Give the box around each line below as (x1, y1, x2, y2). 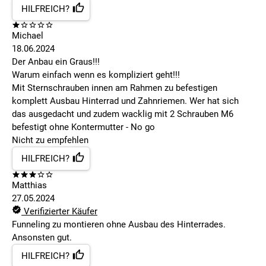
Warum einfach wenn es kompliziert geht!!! (12, 69, 180, 81)
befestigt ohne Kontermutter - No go (12, 122, 155, 133)
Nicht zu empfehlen (12, 135, 88, 146)
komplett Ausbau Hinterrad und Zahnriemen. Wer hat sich (12, 96, 239, 107)
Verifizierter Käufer (21, 206, 97, 217)
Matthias (12, 180, 47, 191)
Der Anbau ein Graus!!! (12, 56, 100, 68)
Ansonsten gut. (12, 232, 72, 243)
